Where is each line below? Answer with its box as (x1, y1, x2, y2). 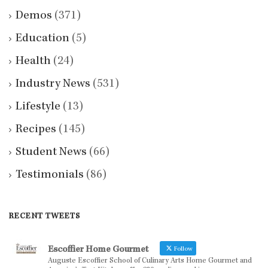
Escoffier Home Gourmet (48, 245, 148, 255)
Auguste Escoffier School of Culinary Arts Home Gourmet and (48, 257, 252, 265)
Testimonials (16, 169, 84, 181)
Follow (173, 245, 193, 252)
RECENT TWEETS (9, 212, 80, 221)
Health (16, 55, 51, 68)
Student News (16, 146, 87, 159)
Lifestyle (16, 100, 60, 113)
